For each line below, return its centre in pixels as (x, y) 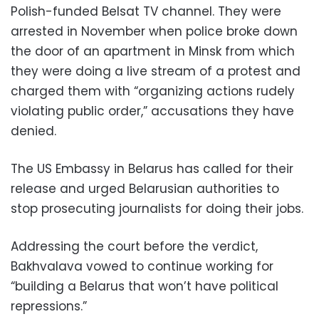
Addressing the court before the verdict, (134, 247)
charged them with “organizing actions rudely (153, 91)
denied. (33, 131)
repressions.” (49, 307)
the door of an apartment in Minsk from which (153, 52)
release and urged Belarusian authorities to (145, 189)
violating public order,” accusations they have (152, 111)
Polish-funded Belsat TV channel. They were (146, 12)
